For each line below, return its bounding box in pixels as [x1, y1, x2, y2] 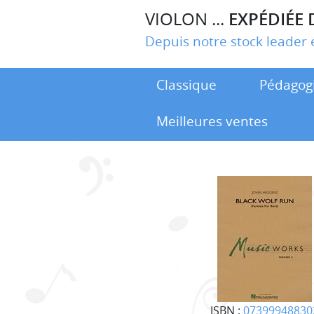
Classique [156, 75, 217, 94]
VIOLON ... [145, 7, 228, 30]
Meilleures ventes [156, 111, 268, 130]
